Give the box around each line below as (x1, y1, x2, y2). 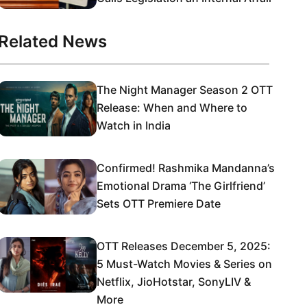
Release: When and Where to (97, 101, 247, 114)
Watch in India (97, 119, 171, 132)
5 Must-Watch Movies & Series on (97, 257, 272, 271)
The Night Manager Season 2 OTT (97, 83, 273, 97)
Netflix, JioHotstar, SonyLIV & (97, 275, 251, 288)
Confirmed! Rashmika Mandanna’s (97, 161, 275, 175)
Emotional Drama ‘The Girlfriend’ (97, 179, 265, 193)
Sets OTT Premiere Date (97, 197, 221, 210)
